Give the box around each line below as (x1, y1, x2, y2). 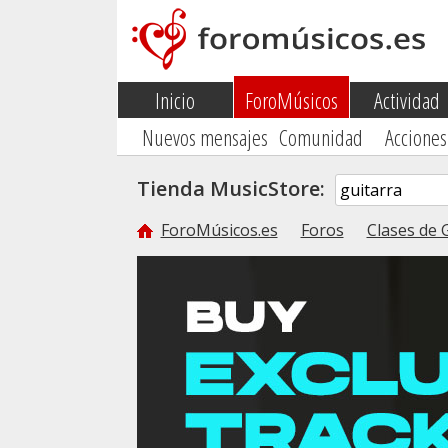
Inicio (155, 85, 195, 115)
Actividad (374, 85, 440, 115)
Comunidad (278, 122, 363, 152)
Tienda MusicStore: (136, 175, 335, 202)
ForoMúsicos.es (160, 219, 278, 241)
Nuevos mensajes (141, 122, 268, 152)
